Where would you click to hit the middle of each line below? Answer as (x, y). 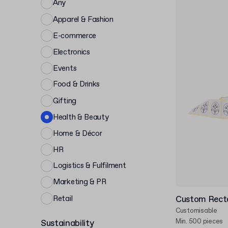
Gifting (65, 101)
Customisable (196, 211)
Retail (63, 199)
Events (65, 68)
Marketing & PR (80, 182)
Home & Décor (78, 134)
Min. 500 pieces (199, 222)
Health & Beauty (81, 117)
